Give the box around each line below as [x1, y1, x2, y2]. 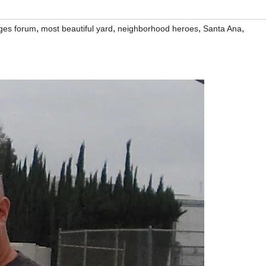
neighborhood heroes [118, 24, 198, 33]
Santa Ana [203, 24, 242, 33]
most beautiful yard [41, 24, 113, 33]
